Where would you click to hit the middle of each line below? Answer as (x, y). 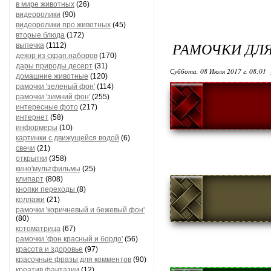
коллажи (30, 200)
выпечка (30, 45)
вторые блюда (40, 35)
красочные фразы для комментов (73, 260)
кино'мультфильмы (48, 169)
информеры (37, 128)
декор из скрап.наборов (57, 56)
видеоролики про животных (63, 25)
